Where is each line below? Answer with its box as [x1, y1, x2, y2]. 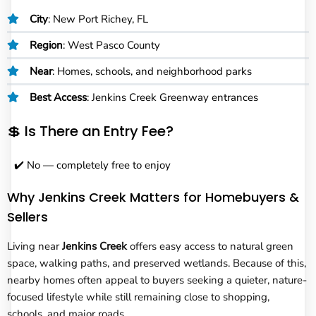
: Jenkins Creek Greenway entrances [87, 90, 258, 104]
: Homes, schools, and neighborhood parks [52, 63, 252, 78]
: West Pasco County [63, 37, 160, 52]
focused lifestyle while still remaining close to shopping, [7, 289, 269, 304]
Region [30, 37, 63, 52]
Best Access [30, 90, 87, 104]
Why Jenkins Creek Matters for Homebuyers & [7, 188, 299, 206]
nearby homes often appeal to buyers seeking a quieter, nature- [7, 272, 307, 287]
